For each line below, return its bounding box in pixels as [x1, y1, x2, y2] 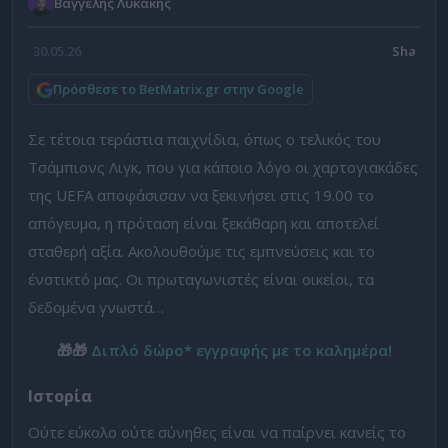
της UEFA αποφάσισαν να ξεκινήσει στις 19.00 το [28, 185, 374, 205]
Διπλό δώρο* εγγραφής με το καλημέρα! [90, 340, 392, 360]
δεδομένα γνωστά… [28, 297, 164, 317]
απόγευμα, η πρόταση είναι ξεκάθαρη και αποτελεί [28, 213, 379, 233]
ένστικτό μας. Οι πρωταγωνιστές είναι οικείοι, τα [28, 269, 374, 289]
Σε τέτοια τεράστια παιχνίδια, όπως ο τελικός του [28, 129, 381, 149]
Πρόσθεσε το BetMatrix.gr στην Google [53, 80, 304, 98]
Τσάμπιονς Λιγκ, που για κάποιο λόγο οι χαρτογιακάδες [28, 157, 418, 177]
